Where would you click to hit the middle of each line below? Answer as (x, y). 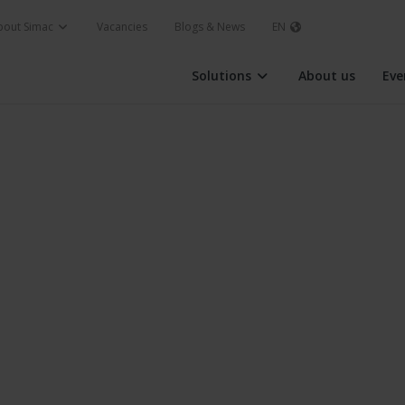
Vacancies (122, 27)
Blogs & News (210, 27)
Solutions (223, 75)
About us (326, 75)
